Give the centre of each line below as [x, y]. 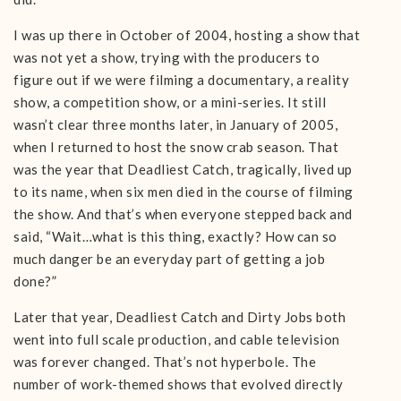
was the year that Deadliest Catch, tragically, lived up [183, 169]
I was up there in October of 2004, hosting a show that [187, 35]
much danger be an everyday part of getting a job [169, 259]
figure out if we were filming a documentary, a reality [181, 80]
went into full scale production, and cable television [177, 339]
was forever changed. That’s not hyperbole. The [165, 362]
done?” [35, 281]
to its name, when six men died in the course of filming [183, 192]
